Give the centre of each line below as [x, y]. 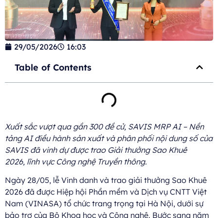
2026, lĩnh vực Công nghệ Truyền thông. [76, 161]
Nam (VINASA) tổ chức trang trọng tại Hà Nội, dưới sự [104, 204]
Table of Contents [53, 67]
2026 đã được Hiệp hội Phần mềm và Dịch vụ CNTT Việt [106, 192]
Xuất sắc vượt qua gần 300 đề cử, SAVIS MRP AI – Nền [104, 126]
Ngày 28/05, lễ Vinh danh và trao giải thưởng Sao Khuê [106, 180]
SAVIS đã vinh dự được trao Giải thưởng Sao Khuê [96, 150]
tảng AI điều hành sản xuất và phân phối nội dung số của [109, 138]
